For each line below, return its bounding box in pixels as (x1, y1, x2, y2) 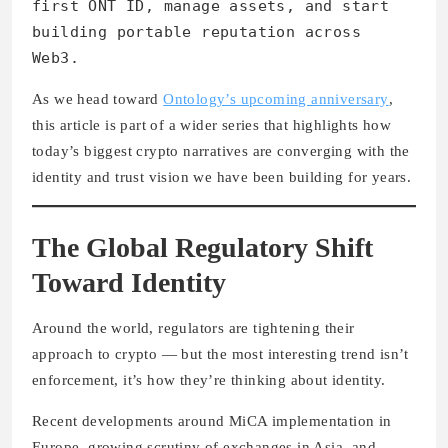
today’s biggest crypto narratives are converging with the (32, 142, 410, 159)
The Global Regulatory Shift (32, 232, 373, 264)
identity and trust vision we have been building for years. (32, 168, 412, 185)
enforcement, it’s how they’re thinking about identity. (32, 372, 386, 389)
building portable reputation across (32, 22, 361, 41)
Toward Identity (32, 267, 226, 299)
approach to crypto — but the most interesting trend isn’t (32, 346, 409, 363)
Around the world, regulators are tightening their (32, 320, 355, 337)
